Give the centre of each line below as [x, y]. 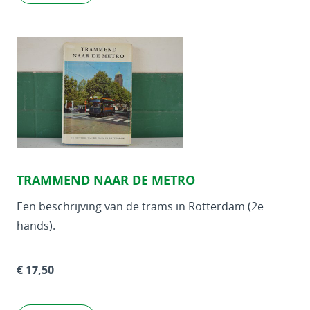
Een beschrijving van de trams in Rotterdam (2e [140, 206]
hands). [36, 226]
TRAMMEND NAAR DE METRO [106, 180]
